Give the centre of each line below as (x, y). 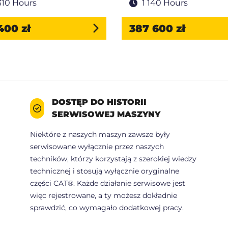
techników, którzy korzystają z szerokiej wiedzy (113, 159)
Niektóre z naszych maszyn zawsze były (100, 135)
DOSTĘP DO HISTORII (99, 102)
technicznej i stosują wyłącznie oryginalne (105, 171)
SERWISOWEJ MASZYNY (106, 115)
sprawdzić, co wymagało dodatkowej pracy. (107, 208)
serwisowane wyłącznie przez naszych (97, 147)
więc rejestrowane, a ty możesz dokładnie (104, 196)
